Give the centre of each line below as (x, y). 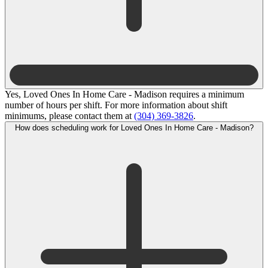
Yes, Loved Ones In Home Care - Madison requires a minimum (124, 94)
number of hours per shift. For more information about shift (116, 105)
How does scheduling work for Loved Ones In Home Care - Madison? (187, 127)
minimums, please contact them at (69, 115)
